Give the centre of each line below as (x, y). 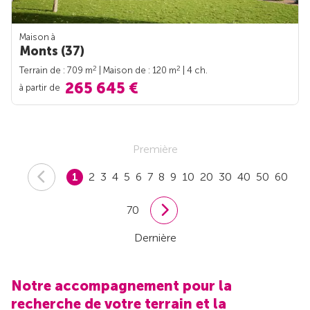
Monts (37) (52, 51)
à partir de (41, 87)
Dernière (155, 237)
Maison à (37, 37)
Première (155, 149)
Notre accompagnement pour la (121, 285)
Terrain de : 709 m (56, 70)
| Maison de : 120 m (137, 70)
